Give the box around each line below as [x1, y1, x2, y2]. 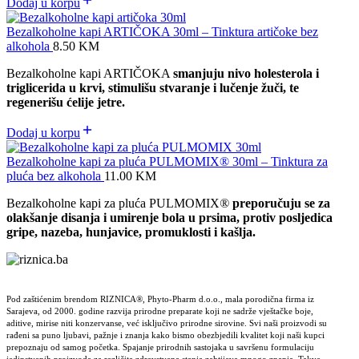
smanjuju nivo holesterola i [173, 67, 319, 81]
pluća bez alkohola [6, 169, 104, 184]
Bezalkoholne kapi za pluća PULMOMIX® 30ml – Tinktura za [6, 155, 328, 169]
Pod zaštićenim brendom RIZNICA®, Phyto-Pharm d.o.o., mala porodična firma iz [6, 294, 314, 305]
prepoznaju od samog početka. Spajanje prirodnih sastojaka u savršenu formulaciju [6, 342, 314, 353]
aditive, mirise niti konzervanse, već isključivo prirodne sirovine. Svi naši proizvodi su [6, 318, 327, 329]
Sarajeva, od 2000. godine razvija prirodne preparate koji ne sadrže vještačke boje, [6, 306, 313, 317]
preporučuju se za [232, 196, 330, 211]
